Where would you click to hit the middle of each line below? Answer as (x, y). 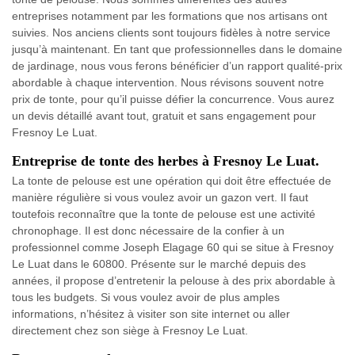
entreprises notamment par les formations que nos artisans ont (170, 16)
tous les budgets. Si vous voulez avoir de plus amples (146, 298)
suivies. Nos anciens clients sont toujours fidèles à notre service (171, 33)
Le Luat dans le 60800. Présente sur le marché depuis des (159, 264)
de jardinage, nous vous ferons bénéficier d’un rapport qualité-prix (177, 66)
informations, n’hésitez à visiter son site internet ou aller (151, 314)
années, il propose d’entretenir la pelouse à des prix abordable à (174, 281)
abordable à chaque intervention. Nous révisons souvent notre (168, 83)
